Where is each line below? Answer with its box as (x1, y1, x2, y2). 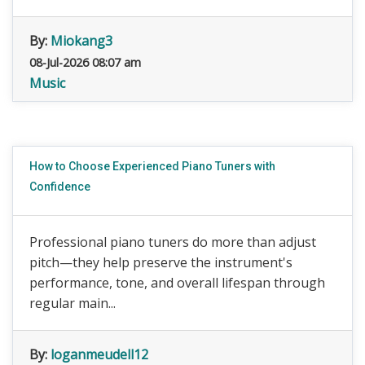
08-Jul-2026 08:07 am (29, 55, 141, 70)
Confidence (29, 180, 90, 193)
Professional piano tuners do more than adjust (29, 233, 316, 251)
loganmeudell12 (51, 345, 148, 363)
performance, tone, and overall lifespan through (29, 274, 325, 292)
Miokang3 (51, 32, 112, 50)
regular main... (29, 294, 116, 312)
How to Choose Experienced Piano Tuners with (29, 160, 275, 173)
